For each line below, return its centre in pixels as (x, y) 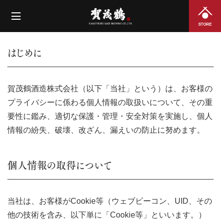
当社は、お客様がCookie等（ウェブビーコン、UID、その (110, 201)
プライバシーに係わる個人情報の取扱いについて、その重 (110, 102)
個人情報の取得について (59, 165)
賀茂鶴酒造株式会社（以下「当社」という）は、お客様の (110, 89)
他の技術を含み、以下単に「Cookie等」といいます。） (107, 215)
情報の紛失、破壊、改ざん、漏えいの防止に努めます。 (106, 130)
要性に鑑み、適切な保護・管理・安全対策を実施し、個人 (110, 116)
